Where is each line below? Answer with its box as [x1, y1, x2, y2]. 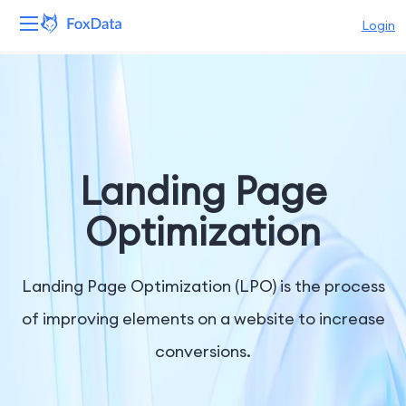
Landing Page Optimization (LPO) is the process [21, 275, 385, 296]
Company [14, 301, 83, 319]
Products [14, 112, 75, 130]
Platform [14, 65, 75, 83]
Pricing [14, 254, 60, 272]
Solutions [14, 159, 76, 178]
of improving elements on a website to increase [21, 308, 385, 329]
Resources [14, 207, 84, 225]
